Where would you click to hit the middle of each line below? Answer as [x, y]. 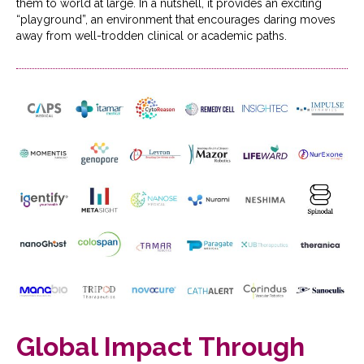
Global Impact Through [160, 346]
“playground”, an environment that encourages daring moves [176, 19]
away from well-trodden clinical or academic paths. [152, 35]
